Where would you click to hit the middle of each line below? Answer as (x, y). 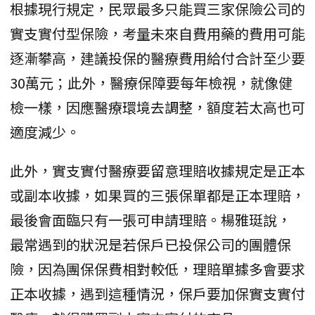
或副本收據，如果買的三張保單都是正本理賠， (157, 195)
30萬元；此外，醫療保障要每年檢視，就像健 (151, 82)
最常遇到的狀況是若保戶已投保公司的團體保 (150, 244)
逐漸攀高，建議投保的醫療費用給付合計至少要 (157, 58)
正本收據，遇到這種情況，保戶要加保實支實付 (157, 293)
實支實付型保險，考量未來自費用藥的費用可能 (157, 33)
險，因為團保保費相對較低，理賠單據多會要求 (157, 269)
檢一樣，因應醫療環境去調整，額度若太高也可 (157, 107)
